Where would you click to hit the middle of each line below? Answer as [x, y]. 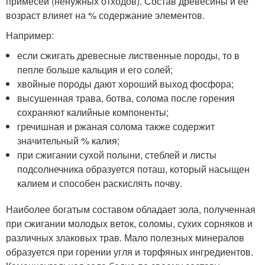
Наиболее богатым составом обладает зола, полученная [131, 209]
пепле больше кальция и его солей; [95, 69]
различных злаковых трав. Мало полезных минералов [125, 237]
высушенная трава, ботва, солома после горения [126, 98]
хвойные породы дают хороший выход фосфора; [126, 83]
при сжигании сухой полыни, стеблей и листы [117, 154]
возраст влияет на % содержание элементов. [105, 15]
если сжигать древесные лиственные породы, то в [129, 55]
